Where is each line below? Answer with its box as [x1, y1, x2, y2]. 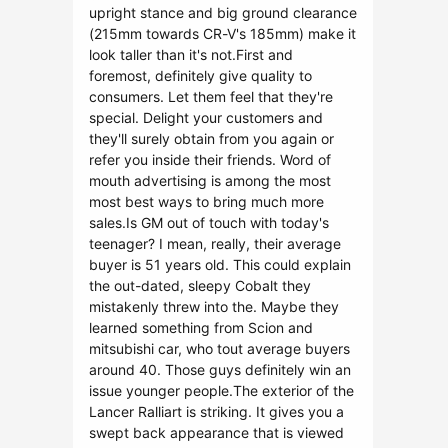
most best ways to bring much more [89, 193, 324, 210]
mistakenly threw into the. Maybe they [89, 298, 339, 315]
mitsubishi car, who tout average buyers [89, 340, 350, 357]
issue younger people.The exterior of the [89, 382, 354, 399]
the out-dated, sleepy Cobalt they [89, 277, 311, 294]
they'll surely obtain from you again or [89, 130, 334, 147]
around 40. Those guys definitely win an [89, 361, 351, 378]
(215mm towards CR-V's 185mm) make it [89, 25, 356, 42]
